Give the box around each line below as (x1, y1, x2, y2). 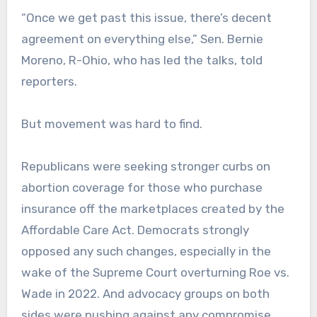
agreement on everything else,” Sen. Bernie (21, 31, 263, 46)
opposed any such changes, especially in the (21, 243, 271, 258)
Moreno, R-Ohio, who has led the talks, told (21, 52, 263, 67)
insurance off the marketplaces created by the (21, 201, 284, 216)
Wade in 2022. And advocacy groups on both (21, 286, 270, 301)
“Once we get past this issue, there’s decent (21, 10, 272, 25)
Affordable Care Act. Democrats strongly (21, 222, 249, 237)
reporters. (21, 74, 77, 88)
